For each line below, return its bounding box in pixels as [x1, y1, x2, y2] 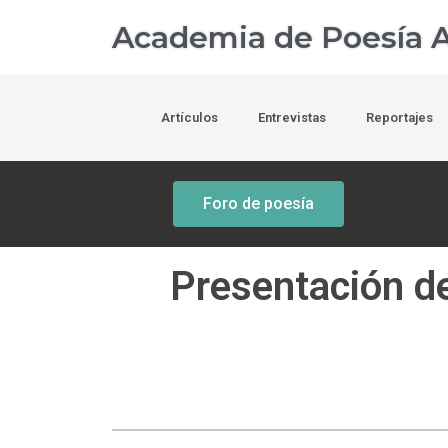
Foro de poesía [203, 194, 315, 213]
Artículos [160, 110, 218, 125]
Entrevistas [257, 110, 326, 125]
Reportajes [365, 110, 433, 125]
